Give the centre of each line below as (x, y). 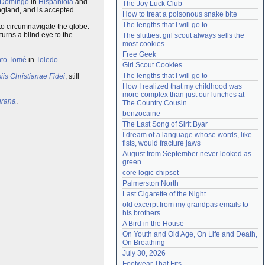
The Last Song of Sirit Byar (165, 124)
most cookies (143, 44)
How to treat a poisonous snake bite (180, 14)
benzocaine (141, 114)
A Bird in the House (153, 224)
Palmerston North (151, 183)
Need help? (144, 9)
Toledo (47, 60)
